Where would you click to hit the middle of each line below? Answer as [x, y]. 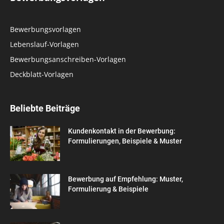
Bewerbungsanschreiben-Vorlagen [68, 59]
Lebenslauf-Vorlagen [44, 44]
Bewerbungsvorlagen [45, 29]
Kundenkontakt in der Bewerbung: [122, 131]
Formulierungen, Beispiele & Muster [125, 141]
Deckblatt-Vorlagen [42, 74]
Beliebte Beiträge [45, 108]
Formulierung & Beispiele [108, 189]
